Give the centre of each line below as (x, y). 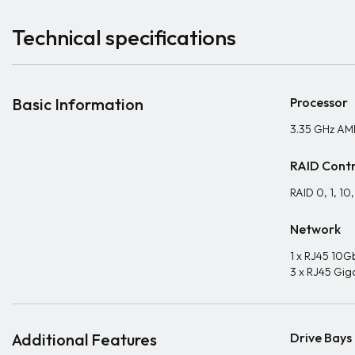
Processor (319, 102)
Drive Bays (321, 338)
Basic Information (78, 104)
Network (315, 229)
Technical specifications (124, 37)
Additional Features (84, 340)
